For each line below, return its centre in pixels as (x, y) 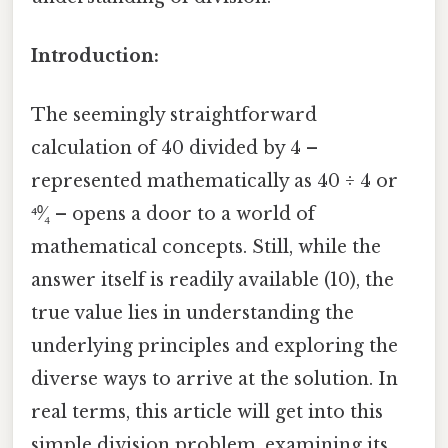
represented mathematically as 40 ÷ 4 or (214, 181)
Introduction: (95, 56)
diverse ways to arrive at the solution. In (214, 379)
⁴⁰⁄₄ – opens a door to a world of (173, 214)
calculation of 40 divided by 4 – (174, 148)
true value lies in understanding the (192, 313)
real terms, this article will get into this (207, 412)
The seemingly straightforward (174, 115)
